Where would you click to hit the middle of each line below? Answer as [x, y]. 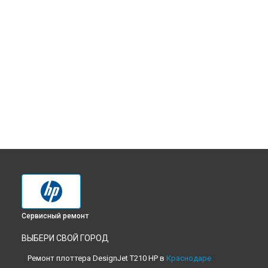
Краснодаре [189, 258]
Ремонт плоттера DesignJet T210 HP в [97, 258]
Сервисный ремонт [55, 216]
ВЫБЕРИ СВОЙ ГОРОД [65, 238]
